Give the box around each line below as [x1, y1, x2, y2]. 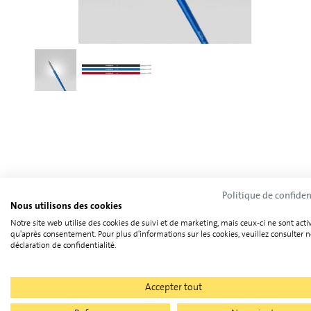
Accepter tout [145, 280, 202, 294]
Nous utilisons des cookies [10, 199, 122, 212]
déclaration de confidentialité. [10, 239, 116, 251]
